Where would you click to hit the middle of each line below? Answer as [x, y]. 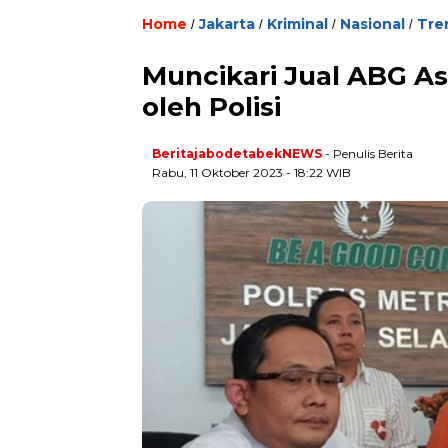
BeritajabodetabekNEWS [237, 153]
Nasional [372, 23]
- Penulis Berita [369, 153]
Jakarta [227, 23]
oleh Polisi [211, 106]
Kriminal [297, 23]
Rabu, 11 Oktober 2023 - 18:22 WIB [251, 172]
